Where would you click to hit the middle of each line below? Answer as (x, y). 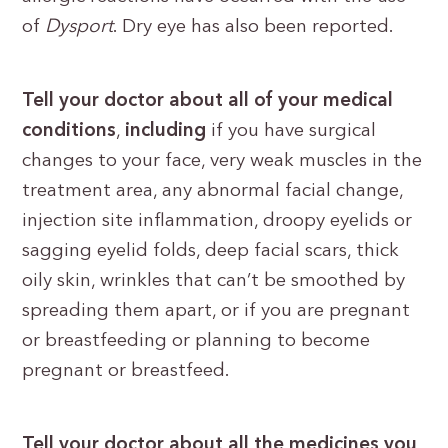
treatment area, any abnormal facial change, (213, 191)
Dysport (79, 27)
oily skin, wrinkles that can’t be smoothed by (214, 281)
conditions (69, 131)
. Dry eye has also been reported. (256, 27)
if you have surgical (294, 131)
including (168, 131)
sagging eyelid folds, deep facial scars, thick (211, 251)
